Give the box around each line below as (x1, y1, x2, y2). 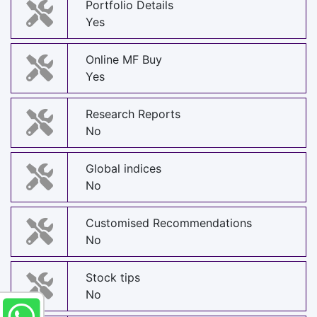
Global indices (86, 161, 161, 176)
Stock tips (86, 270, 140, 285)
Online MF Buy (86, 52, 162, 67)
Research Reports (86, 107, 180, 122)
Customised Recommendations (86, 216, 252, 231)
